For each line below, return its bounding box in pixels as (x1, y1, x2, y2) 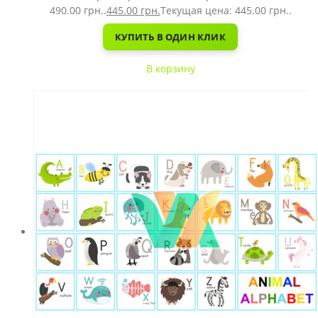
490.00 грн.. (49, 4, 106, 17)
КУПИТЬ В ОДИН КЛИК (115, 30, 226, 43)
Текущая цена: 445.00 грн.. (160, 4, 292, 17)
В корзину (146, 62, 195, 75)
